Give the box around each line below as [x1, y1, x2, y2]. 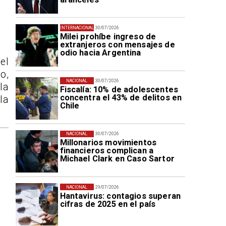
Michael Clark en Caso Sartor [60, 154, 175, 164]
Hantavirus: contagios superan [60, 191, 181, 201]
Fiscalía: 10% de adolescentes [60, 85, 179, 95]
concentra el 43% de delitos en [60, 93, 182, 103]
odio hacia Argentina [60, 48, 141, 58]
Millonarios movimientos [60, 138, 157, 148]
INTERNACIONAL [60, 25, 94, 30]
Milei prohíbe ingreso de [60, 32, 156, 41]
